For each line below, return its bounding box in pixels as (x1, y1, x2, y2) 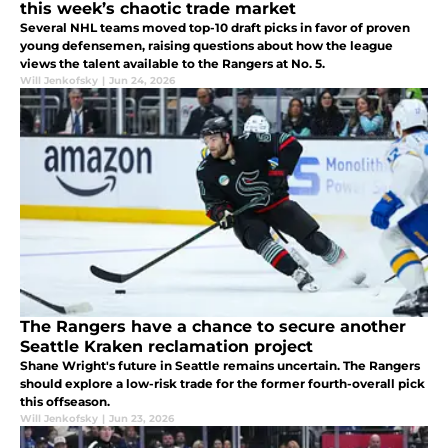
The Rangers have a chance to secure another (20, 316, 406, 336)
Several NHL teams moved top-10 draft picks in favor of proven (20, 19, 410, 35)
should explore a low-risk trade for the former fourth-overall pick (20, 375, 425, 391)
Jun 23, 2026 (109, 411, 174, 425)
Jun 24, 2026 (109, 73, 175, 87)
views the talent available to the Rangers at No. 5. (20, 55, 325, 71)
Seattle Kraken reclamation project (20, 336, 313, 356)
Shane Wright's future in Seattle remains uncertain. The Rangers (20, 357, 420, 373)
